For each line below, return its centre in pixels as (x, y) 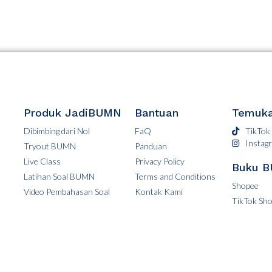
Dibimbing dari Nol (56, 131)
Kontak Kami (158, 192)
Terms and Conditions (175, 177)
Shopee (245, 186)
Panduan (151, 146)
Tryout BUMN (49, 146)
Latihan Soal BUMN (59, 177)
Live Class (42, 161)
